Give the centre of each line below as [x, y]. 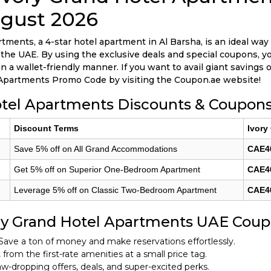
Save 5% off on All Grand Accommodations [96, 149]
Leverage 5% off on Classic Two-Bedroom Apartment [115, 190]
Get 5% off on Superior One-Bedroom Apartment [107, 169]
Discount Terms [46, 128]
